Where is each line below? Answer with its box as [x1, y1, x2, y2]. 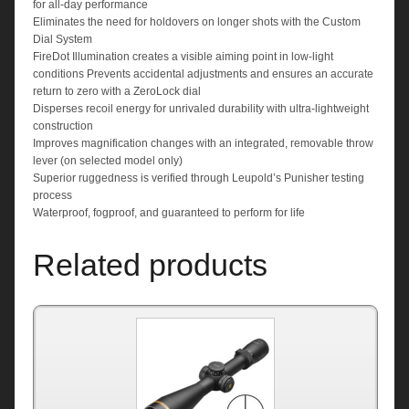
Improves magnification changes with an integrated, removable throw [33, 137, 373, 151]
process [33, 189, 72, 203]
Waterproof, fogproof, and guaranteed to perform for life [33, 206, 305, 220]
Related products [33, 248, 267, 283]
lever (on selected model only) [33, 154, 183, 168]
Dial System [33, 33, 92, 47]
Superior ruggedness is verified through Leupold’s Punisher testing [33, 172, 364, 185]
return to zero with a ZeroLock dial [33, 85, 201, 99]
